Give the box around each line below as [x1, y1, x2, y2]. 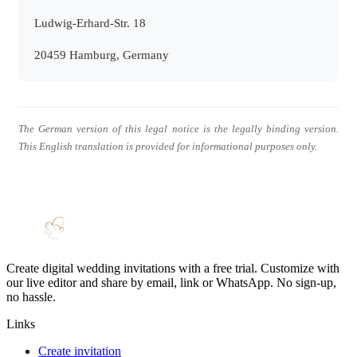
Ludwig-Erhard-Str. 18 [34, 16, 146, 29]
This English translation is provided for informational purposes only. [18, 139, 317, 152]
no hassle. [6, 289, 56, 304]
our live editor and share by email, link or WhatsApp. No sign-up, [6, 275, 336, 289]
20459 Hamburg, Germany [34, 48, 169, 61]
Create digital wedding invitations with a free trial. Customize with [6, 261, 339, 275]
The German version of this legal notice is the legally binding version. [18, 122, 339, 135]
